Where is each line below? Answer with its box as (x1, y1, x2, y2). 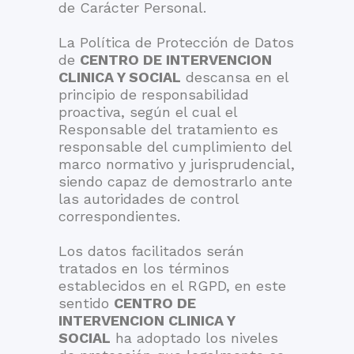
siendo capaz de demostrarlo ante (58, 173, 292, 190)
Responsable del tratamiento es (58, 121, 278, 137)
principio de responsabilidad (58, 86, 249, 103)
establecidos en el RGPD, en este (58, 277, 286, 294)
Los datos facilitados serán (58, 243, 244, 259)
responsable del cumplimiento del (58, 138, 292, 155)
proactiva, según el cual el (58, 104, 237, 120)
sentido (58, 295, 114, 311)
